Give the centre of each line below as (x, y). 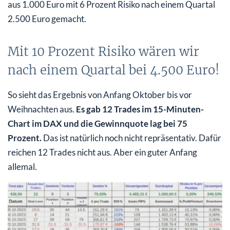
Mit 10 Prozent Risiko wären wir (103, 51)
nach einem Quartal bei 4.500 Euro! (114, 70)
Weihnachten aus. (42, 109)
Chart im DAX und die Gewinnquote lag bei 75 (98, 123)
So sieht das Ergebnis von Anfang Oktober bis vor (100, 94)
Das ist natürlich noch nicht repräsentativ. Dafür (132, 138)
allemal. (22, 166)
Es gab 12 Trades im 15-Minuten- (140, 109)
